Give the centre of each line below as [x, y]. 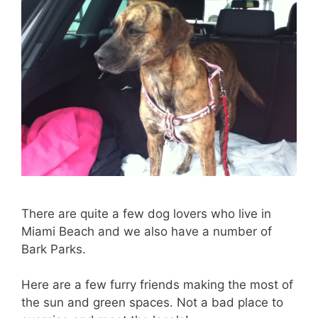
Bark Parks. [54, 249]
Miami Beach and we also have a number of [147, 231]
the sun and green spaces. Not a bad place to [152, 303]
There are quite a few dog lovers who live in [146, 213]
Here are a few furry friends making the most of [157, 285]
